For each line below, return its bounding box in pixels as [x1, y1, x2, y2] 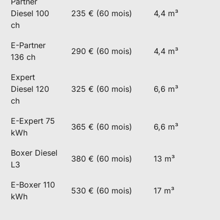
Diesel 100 [10, 8, 49, 19]
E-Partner [10, 40, 46, 51]
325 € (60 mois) [71, 84, 132, 94]
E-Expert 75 [10, 116, 55, 126]
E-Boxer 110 [10, 180, 55, 190]
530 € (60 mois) [71, 186, 132, 196]
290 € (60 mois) [71, 46, 132, 56]
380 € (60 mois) [71, 154, 132, 164]
